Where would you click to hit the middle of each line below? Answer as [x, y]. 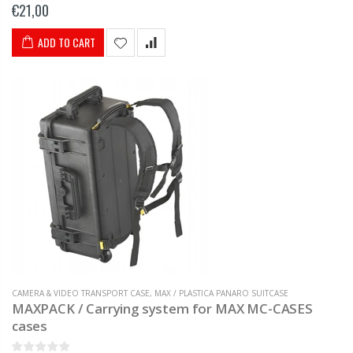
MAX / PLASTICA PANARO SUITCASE [221, 293]
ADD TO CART [67, 42]
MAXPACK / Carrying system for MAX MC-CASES [162, 308]
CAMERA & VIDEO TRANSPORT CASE [81, 293]
